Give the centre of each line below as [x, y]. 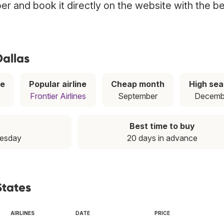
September [138, 96]
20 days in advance [162, 138]
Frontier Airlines [58, 96]
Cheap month [138, 84]
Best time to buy [162, 126]
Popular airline [58, 84]
